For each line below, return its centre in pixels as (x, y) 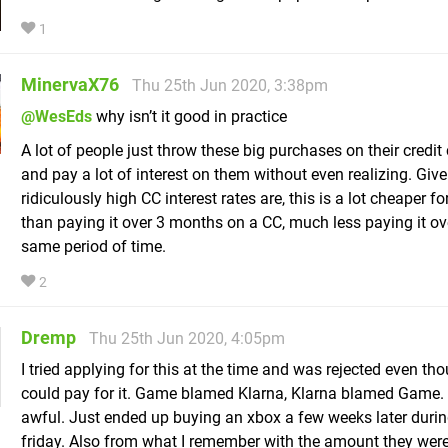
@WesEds (56, 117)
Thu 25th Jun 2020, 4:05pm (187, 339)
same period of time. (93, 247)
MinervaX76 (70, 85)
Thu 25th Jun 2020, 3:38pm (230, 86)
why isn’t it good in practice (189, 117)
